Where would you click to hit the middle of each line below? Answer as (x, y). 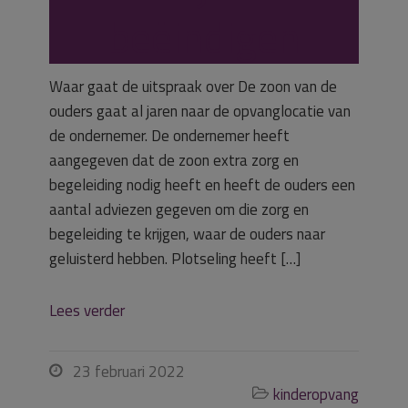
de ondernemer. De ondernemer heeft (169, 136)
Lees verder (87, 311)
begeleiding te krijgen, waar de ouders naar (187, 234)
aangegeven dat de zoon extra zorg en (174, 160)
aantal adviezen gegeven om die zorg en (179, 209)
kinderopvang (316, 394)
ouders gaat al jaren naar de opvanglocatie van (200, 111)
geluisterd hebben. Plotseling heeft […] (175, 259)
